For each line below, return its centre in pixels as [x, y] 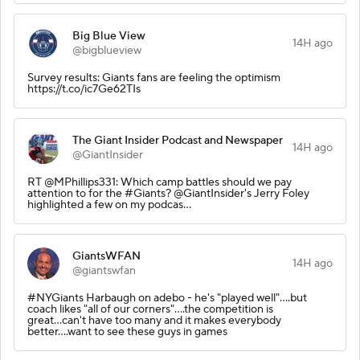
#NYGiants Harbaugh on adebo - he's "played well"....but [167, 298]
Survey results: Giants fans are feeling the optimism [154, 78]
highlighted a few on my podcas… [109, 205]
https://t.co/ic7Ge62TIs [84, 89]
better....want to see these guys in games [127, 331]
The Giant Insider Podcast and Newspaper [178, 140]
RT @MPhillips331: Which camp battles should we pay [160, 182]
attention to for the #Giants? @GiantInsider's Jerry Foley [168, 193]
